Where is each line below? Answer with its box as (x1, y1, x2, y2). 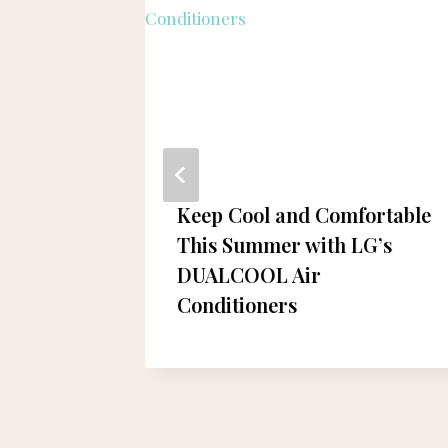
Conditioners (177, 290, 297, 318)
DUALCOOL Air (177, 260, 321, 288)
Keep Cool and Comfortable (177, 200, 431, 228)
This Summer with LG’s (177, 230, 392, 258)
